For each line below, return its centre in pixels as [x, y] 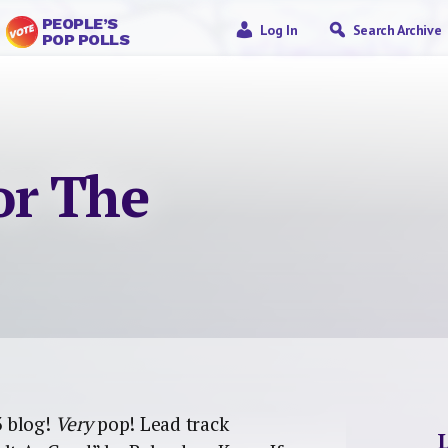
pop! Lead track [160, 423]
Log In [278, 30]
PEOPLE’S [79, 23]
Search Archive [397, 30]
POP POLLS [85, 39]
